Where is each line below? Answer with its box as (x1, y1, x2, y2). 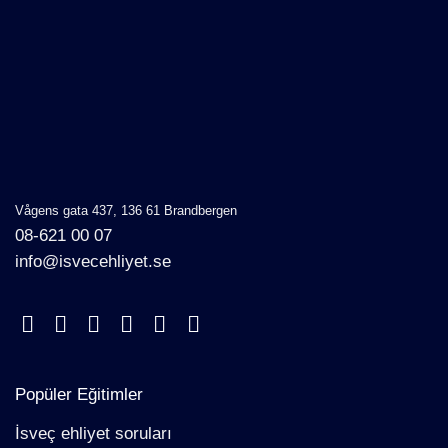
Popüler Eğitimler (15, 384, 143, 404)
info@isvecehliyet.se (15, 251, 171, 271)
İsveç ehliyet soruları (15, 424, 172, 444)
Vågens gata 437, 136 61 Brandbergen (15, 202, 237, 218)
